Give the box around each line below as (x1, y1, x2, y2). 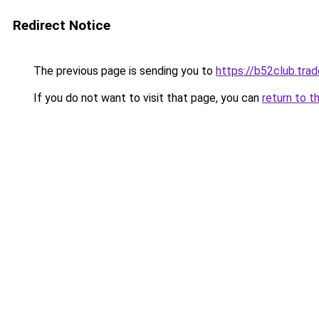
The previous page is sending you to (31, 64, 216, 78)
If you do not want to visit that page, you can (31, 91, 262, 105)
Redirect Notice (13, 17, 110, 33)
